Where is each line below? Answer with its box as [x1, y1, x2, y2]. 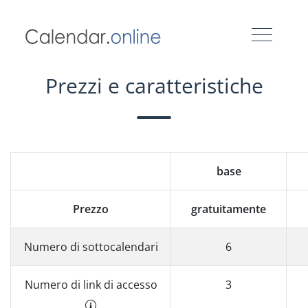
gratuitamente [191, 201, 266, 217]
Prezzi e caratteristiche [45, 71, 263, 100]
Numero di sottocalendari [23, 239, 158, 254]
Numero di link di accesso [24, 277, 157, 292]
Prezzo [73, 201, 109, 217]
